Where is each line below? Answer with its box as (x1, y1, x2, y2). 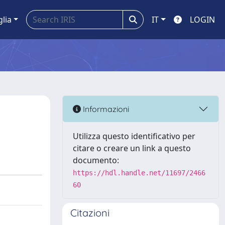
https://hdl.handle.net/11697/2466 (73, 169, 205, 177)
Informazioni (81, 103, 129, 114)
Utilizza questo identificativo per (73, 131, 195, 142)
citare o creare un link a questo (73, 143, 191, 154)
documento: (73, 155, 119, 166)
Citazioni (70, 206, 109, 219)
